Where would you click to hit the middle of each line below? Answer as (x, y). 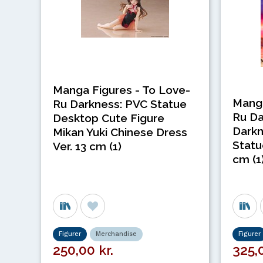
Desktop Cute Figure (108, 118)
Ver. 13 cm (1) (87, 146)
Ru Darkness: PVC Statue (119, 104)
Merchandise (116, 234)
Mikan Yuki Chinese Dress (120, 132)
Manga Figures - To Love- (121, 90)
